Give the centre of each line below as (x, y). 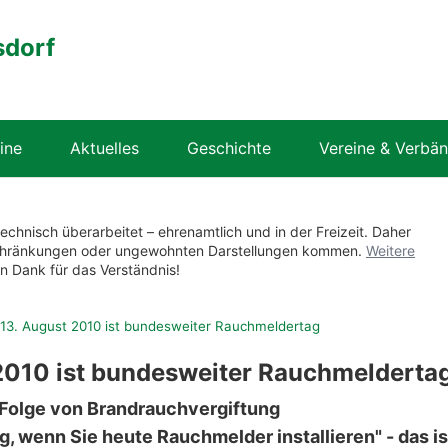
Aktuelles (104, 148)
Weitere (390, 250)
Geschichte (229, 148)
